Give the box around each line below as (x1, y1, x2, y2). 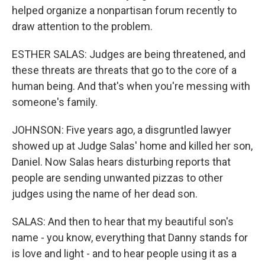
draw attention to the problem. (12, 20, 153, 33)
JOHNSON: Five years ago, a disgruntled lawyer (12, 124, 231, 136)
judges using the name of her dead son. (12, 188, 198, 200)
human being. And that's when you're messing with (12, 80, 250, 92)
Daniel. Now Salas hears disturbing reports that (12, 156, 231, 168)
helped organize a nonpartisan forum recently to (12, 4, 237, 17)
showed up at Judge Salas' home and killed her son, (12, 140, 253, 152)
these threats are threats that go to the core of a (12, 64, 237, 76)
